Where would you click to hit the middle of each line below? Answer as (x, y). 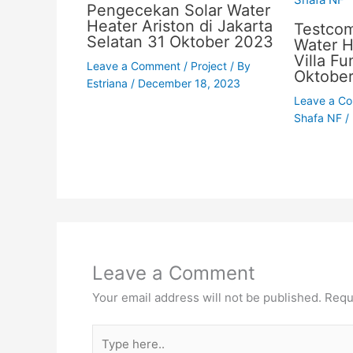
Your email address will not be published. (207, 297)
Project (208, 65)
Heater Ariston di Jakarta (179, 26)
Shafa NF (319, 117)
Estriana (108, 83)
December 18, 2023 (189, 83)
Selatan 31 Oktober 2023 (180, 41)
